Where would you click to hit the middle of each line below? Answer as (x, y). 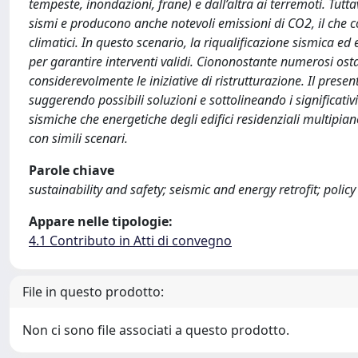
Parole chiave (72, 170)
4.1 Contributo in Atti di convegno (130, 240)
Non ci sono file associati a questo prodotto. (156, 330)
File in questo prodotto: (93, 291)
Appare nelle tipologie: (101, 221)
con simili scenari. (78, 138)
